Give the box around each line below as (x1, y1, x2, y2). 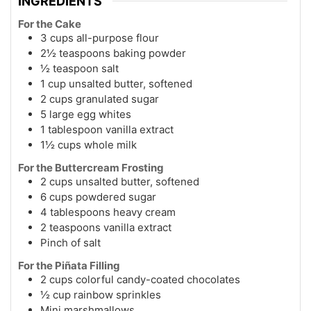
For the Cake (18, 17, 81, 31)
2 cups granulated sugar (40, 92, 159, 106)
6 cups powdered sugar (40, 190, 156, 204)
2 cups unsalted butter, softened (40, 175, 199, 189)
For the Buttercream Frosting (18, 161, 164, 175)
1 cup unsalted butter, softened (40, 77, 192, 91)
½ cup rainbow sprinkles (40, 288, 161, 302)
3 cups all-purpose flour (40, 31, 159, 45)
